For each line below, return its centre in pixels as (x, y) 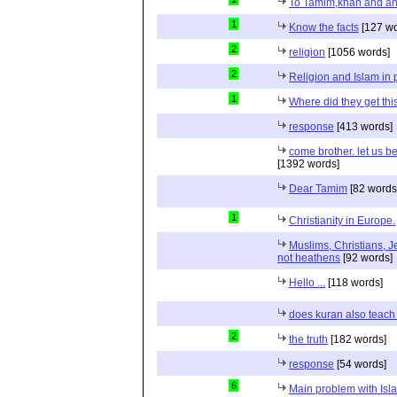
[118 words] (354, 283)
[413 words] (363, 127)
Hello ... (307, 283)
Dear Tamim (318, 189)
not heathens (309, 258)
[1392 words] (308, 164)
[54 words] (360, 364)
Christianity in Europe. (342, 221)
